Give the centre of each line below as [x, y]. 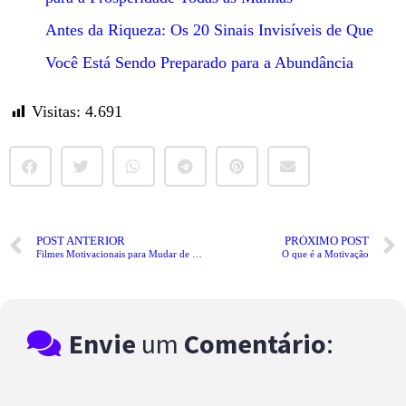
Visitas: [56, 111]
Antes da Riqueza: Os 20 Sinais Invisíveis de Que [209, 29]
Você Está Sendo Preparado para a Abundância [199, 62]
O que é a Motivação [325, 254]
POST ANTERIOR [81, 242]
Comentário [256, 343]
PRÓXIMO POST [327, 242]
